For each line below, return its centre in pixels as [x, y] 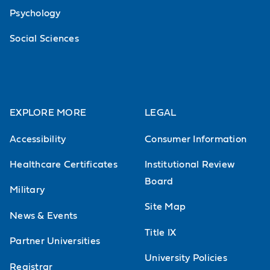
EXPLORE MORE [48, 112]
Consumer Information [196, 139]
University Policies [186, 258]
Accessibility [38, 139]
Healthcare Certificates [64, 165]
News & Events [44, 215]
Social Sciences [44, 39]
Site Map [165, 207]
